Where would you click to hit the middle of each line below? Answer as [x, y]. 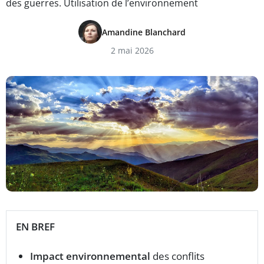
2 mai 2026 [132, 50]
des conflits [177, 256]
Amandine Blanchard [144, 32]
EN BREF [35, 226]
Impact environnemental [90, 256]
